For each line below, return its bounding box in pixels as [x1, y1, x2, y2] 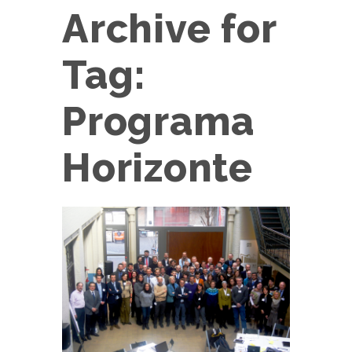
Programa [62, 98, 255, 145]
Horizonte [62, 145, 253, 191]
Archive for [62, 5, 277, 52]
